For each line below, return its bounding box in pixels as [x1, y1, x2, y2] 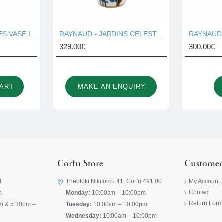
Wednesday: [66, 212, 101, 219]
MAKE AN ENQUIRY [78, 83, 146, 90]
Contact [189, 189, 210, 196]
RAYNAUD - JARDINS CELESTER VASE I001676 [157, 30, 164, 38]
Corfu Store [57, 159, 103, 169]
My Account [189, 178, 220, 185]
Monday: [66, 189, 90, 196]
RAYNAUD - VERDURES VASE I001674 [30, 30, 37, 38]
